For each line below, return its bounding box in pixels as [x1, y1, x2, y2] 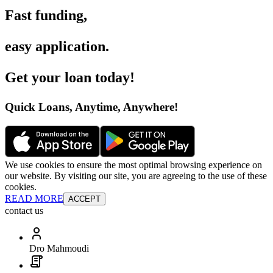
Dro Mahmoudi [29, 243, 89, 253]
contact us [5, 205, 43, 216]
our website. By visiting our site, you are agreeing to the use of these [5, 170, 267, 181]
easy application [5, 38, 105, 55]
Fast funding [5, 7, 83, 24]
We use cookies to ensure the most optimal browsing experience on [5, 159, 262, 170]
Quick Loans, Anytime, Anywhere [5, 101, 174, 114]
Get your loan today [5, 69, 130, 86]
